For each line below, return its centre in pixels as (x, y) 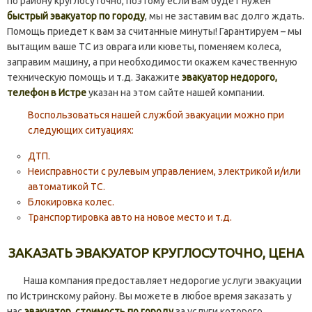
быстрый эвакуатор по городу (76, 16)
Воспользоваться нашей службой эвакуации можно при (156, 115)
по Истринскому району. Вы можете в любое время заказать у (149, 296)
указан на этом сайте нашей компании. (175, 93)
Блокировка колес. (71, 202)
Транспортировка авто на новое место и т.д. (130, 218)
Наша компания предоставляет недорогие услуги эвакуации (154, 281)
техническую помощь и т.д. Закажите (93, 78)
